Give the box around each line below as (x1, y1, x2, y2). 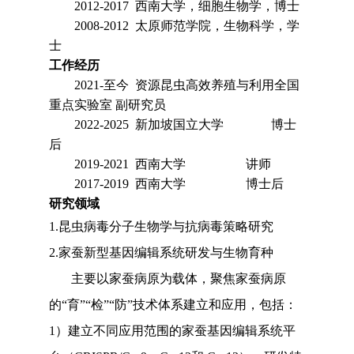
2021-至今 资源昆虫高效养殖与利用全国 (74, 78, 300, 92)
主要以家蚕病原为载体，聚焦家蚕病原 (71, 272, 287, 286)
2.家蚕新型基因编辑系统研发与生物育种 (49, 246, 274, 260)
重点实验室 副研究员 (49, 98, 167, 112)
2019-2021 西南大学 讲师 (74, 157, 272, 171)
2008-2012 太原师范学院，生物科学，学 (74, 19, 300, 33)
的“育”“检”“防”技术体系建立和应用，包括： (49, 298, 298, 312)
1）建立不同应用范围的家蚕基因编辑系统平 (49, 324, 296, 338)
